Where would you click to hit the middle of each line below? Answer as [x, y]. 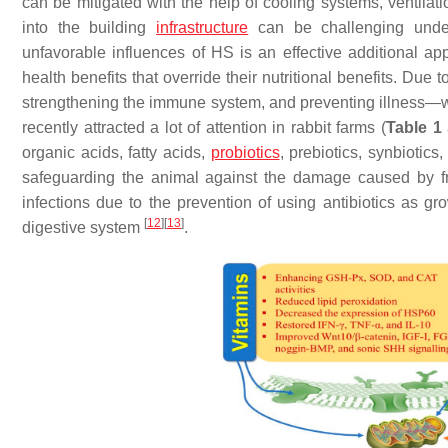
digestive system [83, 227]
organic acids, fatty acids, [116, 152]
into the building [89, 27]
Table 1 [414, 127]
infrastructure [202, 27]
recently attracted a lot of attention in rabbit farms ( [204, 127]
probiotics [245, 152]
